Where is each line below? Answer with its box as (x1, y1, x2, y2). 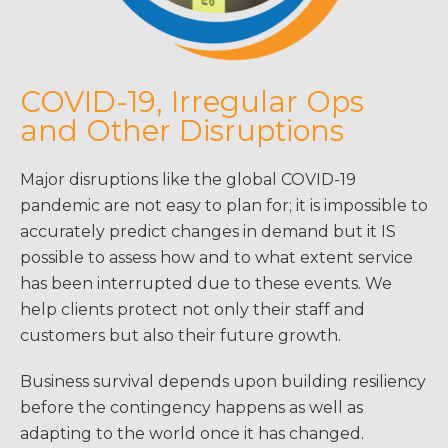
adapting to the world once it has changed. (20, 424, 364, 444)
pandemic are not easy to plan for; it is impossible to (20, 196, 428, 216)
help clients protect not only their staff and (20, 300, 365, 320)
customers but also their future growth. (20, 326, 341, 346)
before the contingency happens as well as (20, 398, 363, 418)
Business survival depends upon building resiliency (20, 372, 426, 392)
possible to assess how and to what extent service (20, 248, 413, 268)
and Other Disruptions (20, 113, 344, 149)
